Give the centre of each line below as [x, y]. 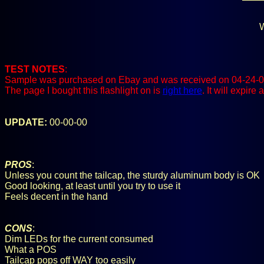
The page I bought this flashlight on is [84, 90]
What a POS [31, 250]
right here [182, 90]
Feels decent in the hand [56, 197]
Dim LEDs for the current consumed [79, 239]
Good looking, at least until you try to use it [93, 186]
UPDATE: [26, 122]
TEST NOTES [35, 69]
